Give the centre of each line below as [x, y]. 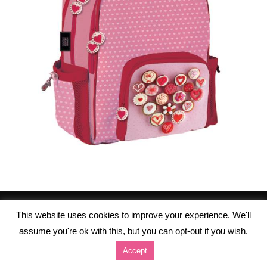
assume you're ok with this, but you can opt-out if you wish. [133, 231]
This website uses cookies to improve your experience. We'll [133, 215]
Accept [135, 251]
